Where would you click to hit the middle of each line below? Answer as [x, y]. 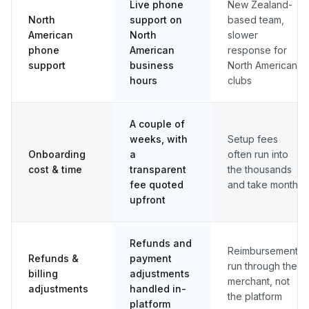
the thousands [260, 169]
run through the [262, 266]
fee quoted [157, 184]
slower [243, 34]
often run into [258, 154]
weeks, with [159, 139]
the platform [255, 296]
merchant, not [259, 281]
